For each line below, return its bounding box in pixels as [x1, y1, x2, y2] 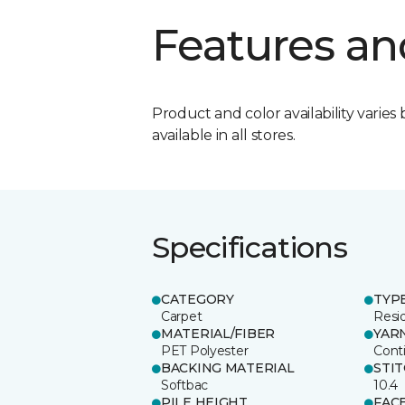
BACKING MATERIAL [161, 359, 295, 376]
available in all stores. [152, 126, 296, 144]
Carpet [161, 307, 202, 325]
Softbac [161, 376, 209, 393]
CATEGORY [161, 290, 234, 307]
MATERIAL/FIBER [161, 325, 276, 342]
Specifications [152, 229, 348, 265]
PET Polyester [161, 342, 249, 359]
